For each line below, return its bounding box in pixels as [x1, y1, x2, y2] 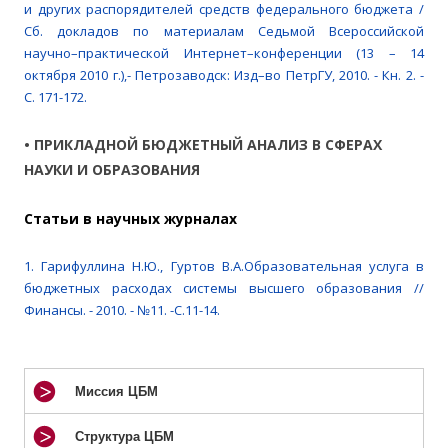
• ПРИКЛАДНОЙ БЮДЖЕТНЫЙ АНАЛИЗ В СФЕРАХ [24, 135, 382, 155]
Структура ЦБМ [75, 429, 174, 445]
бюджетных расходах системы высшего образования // [24, 279, 424, 298]
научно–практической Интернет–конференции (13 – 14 [24, 44, 424, 63]
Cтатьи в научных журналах [24, 209, 237, 229]
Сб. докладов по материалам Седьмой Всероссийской [24, 22, 424, 41]
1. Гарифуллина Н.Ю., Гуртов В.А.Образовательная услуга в [24, 257, 424, 276]
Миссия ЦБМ [75, 384, 158, 400]
